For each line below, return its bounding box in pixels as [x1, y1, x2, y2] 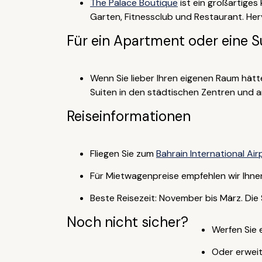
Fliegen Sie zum [89, 147, 156, 160]
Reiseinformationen [66, 107, 191, 125]
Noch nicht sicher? [66, 213, 188, 231]
